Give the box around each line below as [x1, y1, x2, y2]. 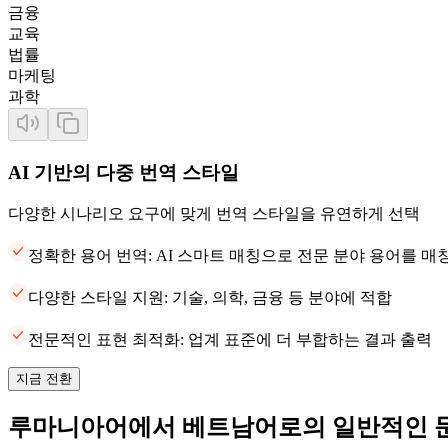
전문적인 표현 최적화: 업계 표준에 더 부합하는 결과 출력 [28, 331, 432, 349]
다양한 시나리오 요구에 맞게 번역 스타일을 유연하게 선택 [8, 205, 420, 223]
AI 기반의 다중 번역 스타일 [8, 161, 239, 183]
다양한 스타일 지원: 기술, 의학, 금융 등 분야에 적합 [28, 289, 392, 307]
